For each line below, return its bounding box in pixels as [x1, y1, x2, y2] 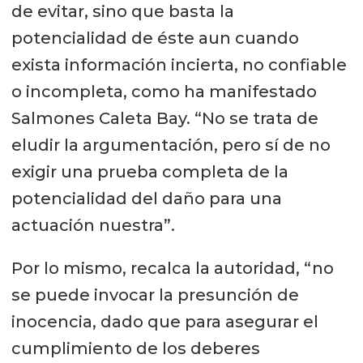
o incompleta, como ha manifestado [11, 81, 317, 101]
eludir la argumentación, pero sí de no [11, 135, 331, 155]
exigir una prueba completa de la [11, 161, 288, 181]
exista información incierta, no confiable [11, 54, 347, 75]
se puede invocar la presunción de [11, 284, 299, 305]
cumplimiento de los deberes [11, 338, 260, 358]
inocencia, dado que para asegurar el [11, 311, 318, 331]
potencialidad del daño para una [11, 188, 282, 208]
